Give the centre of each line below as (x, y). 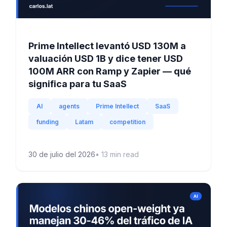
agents (69, 106)
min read (123, 155)
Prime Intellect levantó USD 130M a (107, 46)
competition (127, 122)
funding (48, 122)
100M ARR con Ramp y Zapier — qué (110, 71)
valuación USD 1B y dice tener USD (106, 59)
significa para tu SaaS (78, 84)
